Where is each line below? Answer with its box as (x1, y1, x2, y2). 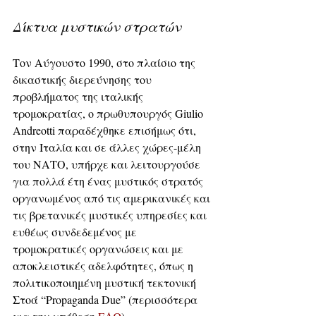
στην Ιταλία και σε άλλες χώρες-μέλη (13, 139, 204, 154)
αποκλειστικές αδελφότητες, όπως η (13, 257, 196, 273)
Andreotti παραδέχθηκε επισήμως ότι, (13, 122, 199, 138)
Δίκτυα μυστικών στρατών (13, 16, 181, 35)
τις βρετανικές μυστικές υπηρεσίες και (13, 207, 209, 222)
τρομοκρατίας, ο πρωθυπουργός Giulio (13, 105, 206, 121)
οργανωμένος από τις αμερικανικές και (13, 190, 213, 205)
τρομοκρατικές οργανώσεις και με (13, 241, 186, 256)
